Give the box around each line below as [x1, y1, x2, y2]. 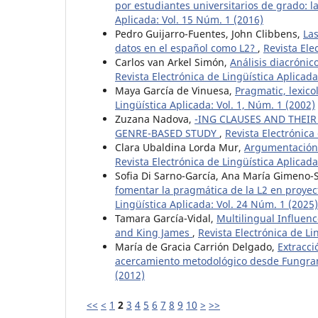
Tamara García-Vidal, [115, 211, 216, 225]
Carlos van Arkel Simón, [115, 55, 230, 69]
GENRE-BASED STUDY [115, 126, 219, 140]
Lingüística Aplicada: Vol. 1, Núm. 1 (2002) [115, 97, 315, 111]
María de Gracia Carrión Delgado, [115, 239, 278, 253]
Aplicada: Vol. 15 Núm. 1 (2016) [115, 12, 263, 26]
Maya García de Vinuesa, [115, 83, 235, 97]
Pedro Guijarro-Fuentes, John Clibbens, [115, 26, 303, 40]
